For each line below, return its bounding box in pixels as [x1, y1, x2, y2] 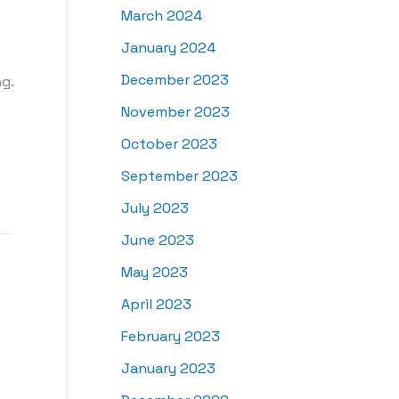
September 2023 [121, 167, 238, 186]
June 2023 [121, 231, 194, 250]
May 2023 [121, 263, 188, 282]
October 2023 [121, 134, 217, 154]
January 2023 [121, 359, 216, 379]
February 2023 [121, 327, 220, 346]
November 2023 [121, 102, 230, 122]
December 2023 [121, 70, 229, 90]
